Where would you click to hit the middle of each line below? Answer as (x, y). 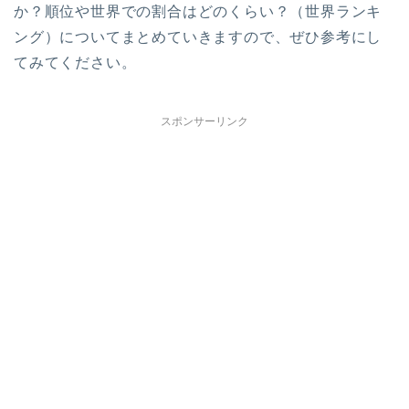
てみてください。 (75, 63)
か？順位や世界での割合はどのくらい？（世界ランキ (198, 12)
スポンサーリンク (204, 122)
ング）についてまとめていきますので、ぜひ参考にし (198, 37)
